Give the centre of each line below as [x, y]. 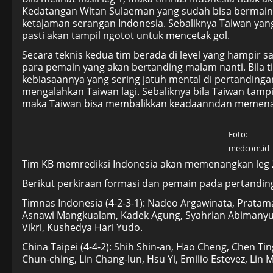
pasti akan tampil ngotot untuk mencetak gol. [126, 35]
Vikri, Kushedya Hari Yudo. [82, 227]
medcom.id [249, 148]
